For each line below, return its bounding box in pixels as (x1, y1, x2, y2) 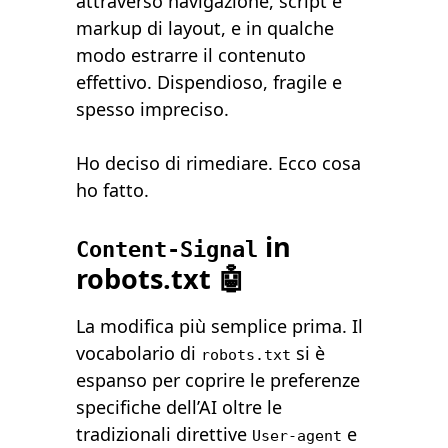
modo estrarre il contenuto (76, 43, 307, 68)
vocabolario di (76, 341, 202, 366)
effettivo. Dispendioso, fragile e (76, 70, 343, 95)
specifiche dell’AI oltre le (76, 395, 283, 420)
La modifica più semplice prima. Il (76, 314, 364, 339)
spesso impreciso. (76, 97, 230, 122)
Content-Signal (76, 237, 259, 263)
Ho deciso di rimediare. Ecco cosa (76, 151, 362, 176)
